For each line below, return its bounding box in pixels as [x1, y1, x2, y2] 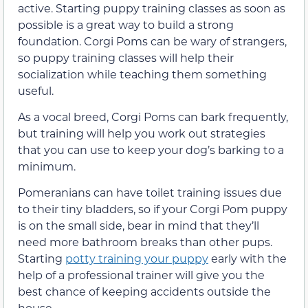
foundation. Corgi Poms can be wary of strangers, [18, 33, 287, 48]
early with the [208, 251, 287, 266]
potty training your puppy [65, 251, 208, 266]
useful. [18, 82, 54, 98]
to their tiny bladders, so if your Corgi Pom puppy [18, 201, 287, 217]
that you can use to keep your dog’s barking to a [18, 142, 284, 157]
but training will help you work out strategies [18, 126, 265, 140]
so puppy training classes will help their [18, 49, 234, 65]
